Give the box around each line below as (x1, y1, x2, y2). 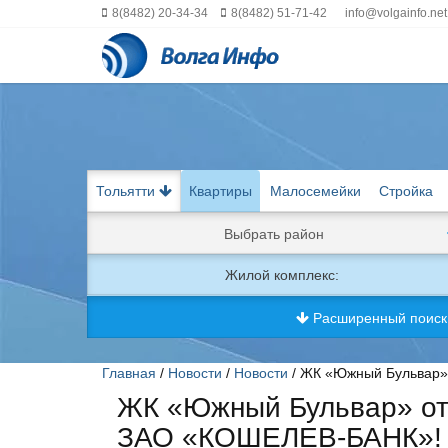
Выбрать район (224, 225, 325, 242)
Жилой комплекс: (224, 267, 339, 283)
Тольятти (96, 183, 159, 199)
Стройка (379, 183, 433, 199)
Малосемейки (270, 183, 361, 199)
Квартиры (189, 183, 252, 199)
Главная (102, 365, 156, 381)
